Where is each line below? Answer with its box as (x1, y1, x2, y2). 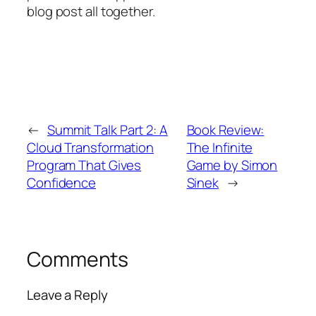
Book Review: (186, 121, 265, 140)
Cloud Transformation (27, 138, 154, 157)
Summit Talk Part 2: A (47, 121, 168, 140)
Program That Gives (27, 156, 142, 175)
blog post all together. (27, 2, 155, 21)
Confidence (27, 174, 97, 193)
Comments (27, 245, 129, 274)
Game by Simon (186, 156, 278, 175)
